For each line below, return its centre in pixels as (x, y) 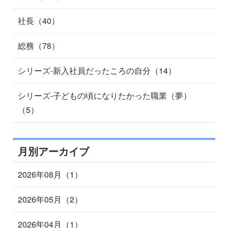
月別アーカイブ (53, 151)
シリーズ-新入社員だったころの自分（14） (97, 70)
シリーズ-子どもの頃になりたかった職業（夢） (105, 95)
